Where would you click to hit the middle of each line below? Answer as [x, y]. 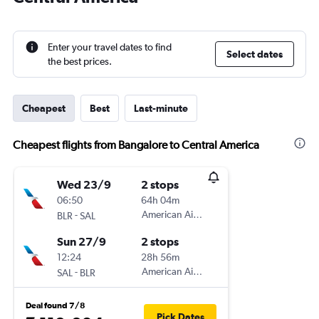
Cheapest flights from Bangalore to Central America [136, 145]
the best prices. [80, 61]
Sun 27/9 [82, 241]
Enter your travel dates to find [110, 47]
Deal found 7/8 [56, 305]
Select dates [255, 54]
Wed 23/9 [84, 184]
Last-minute [161, 108]
